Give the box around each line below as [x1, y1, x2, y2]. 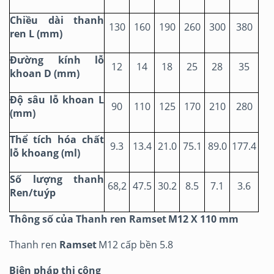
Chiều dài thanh [10, 13, 104, 28]
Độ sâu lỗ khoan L [10, 93, 104, 107]
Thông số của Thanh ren [9, 212, 129, 226]
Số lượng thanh [10, 172, 104, 187]
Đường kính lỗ [10, 53, 104, 67]
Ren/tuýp [10, 186, 56, 200]
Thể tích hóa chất [10, 133, 104, 147]
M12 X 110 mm [168, 212, 239, 226]
